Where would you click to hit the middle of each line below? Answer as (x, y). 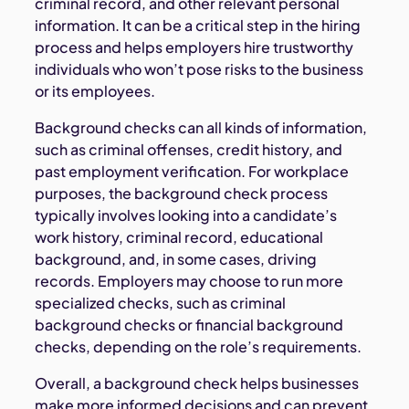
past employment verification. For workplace (192, 172)
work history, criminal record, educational (179, 237)
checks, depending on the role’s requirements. (199, 347)
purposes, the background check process (182, 194)
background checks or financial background (189, 325)
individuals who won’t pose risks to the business (199, 69)
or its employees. (95, 91)
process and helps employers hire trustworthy (194, 47)
